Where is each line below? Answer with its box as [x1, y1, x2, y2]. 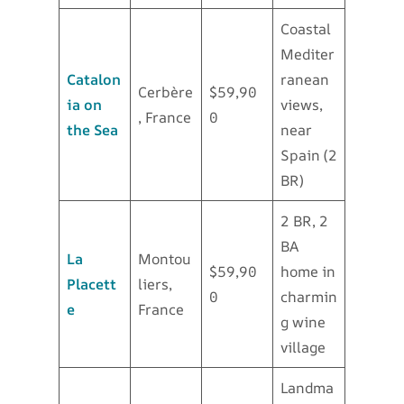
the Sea [67, 120, 118, 141]
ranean [280, 69, 329, 90]
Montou [138, 249, 190, 270]
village [280, 337, 326, 358]
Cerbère [138, 82, 193, 103]
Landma [280, 378, 334, 399]
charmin [280, 287, 337, 308]
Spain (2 [280, 145, 337, 166]
